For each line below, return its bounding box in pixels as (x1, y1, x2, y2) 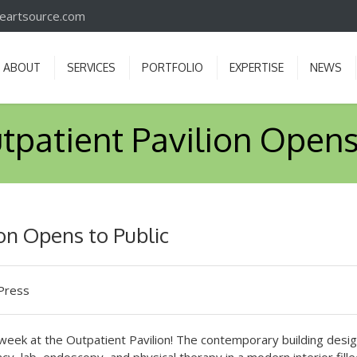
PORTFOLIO (142, 61, 203, 74)
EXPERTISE (229, 61, 284, 74)
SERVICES (67, 61, 116, 74)
